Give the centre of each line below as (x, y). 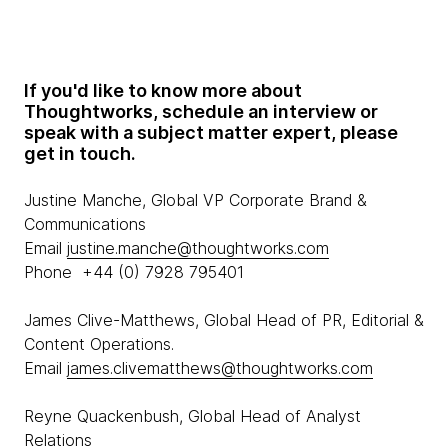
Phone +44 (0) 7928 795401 (134, 272)
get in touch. (80, 153)
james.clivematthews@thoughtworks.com (220, 368)
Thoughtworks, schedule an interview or (201, 111)
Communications (85, 224)
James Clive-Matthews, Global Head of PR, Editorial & (224, 320)
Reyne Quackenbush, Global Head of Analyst (192, 416)
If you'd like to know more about (163, 90)
